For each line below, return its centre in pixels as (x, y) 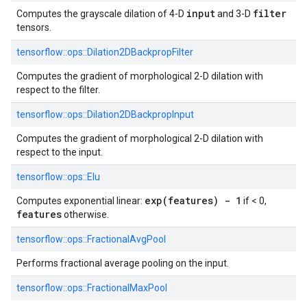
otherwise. (85, 214)
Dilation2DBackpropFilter (140, 52)
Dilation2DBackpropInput (140, 114)
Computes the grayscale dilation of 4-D (101, 14)
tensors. (34, 27)
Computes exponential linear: (81, 201)
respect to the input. (60, 152)
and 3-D (234, 14)
